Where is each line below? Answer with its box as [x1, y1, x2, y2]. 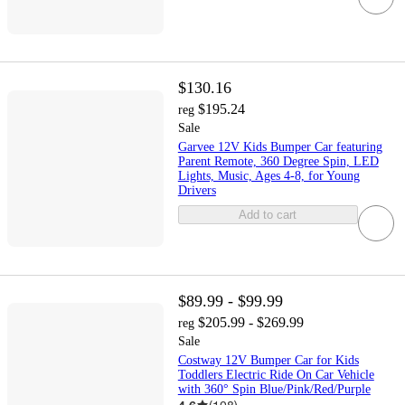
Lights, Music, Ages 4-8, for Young [177, 169, 360, 184]
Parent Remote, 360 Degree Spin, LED [177, 155, 379, 169]
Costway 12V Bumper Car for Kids [177, 353, 359, 367]
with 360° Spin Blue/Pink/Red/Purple [177, 381, 371, 396]
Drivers [177, 184, 216, 198]
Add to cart [239, 208, 297, 222]
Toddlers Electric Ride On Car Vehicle [177, 367, 374, 381]
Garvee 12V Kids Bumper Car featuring [177, 140, 382, 155]
